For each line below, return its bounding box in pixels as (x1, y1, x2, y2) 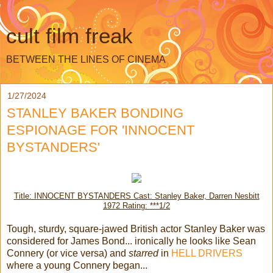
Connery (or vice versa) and (7, 247, 129, 258)
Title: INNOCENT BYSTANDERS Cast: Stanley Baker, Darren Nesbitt (13, 191, 260, 200)
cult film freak (6, 24, 133, 48)
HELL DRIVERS (171, 247, 243, 258)
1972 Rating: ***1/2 (103, 201, 170, 210)
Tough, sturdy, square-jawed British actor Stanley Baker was (7, 223, 265, 234)
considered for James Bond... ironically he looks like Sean (7, 235, 256, 246)
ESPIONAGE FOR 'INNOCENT (7, 122, 194, 138)
